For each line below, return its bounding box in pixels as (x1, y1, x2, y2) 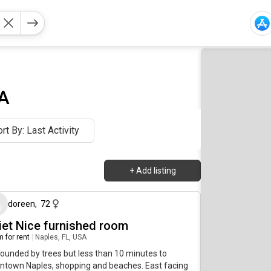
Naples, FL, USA (35, 233, 87, 241)
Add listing (135, 166, 176, 175)
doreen (8, 199, 35, 209)
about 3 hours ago (135, 171, 195, 180)
